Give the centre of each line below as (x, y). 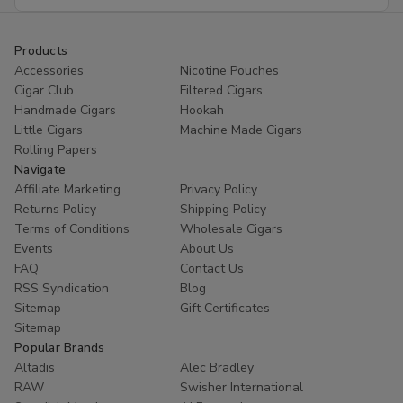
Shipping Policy (223, 209)
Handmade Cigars (65, 110)
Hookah (202, 110)
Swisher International (242, 387)
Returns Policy (55, 209)
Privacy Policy (219, 189)
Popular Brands (60, 347)
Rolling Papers (56, 149)
